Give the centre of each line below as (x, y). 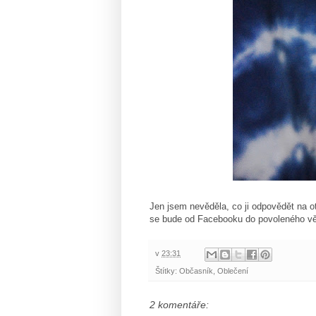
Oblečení (233, 271)
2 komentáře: (179, 304)
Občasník (196, 271)
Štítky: (167, 271)
